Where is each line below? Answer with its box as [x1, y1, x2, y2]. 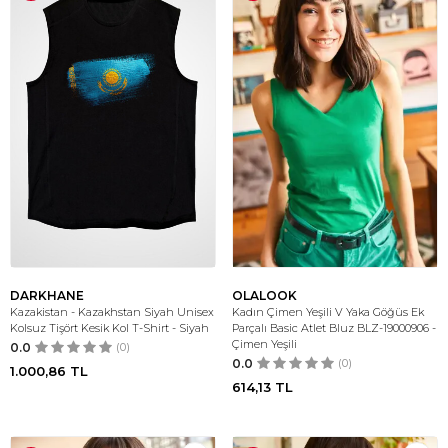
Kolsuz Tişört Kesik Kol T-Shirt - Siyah [10, 321, 209, 335]
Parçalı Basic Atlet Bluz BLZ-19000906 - [232, 321, 436, 335]
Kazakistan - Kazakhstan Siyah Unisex [10, 305, 214, 319]
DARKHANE [10, 288, 84, 303]
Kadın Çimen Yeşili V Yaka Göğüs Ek [232, 305, 424, 319]
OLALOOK [232, 288, 297, 303]
